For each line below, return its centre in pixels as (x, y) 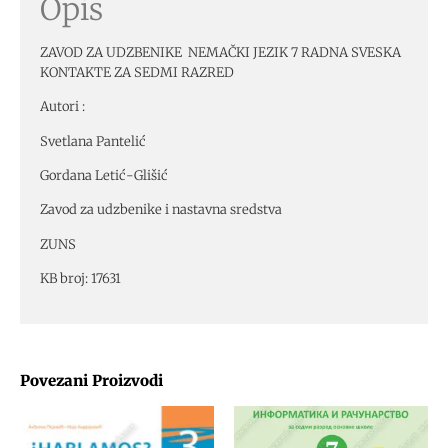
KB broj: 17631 (80, 279)
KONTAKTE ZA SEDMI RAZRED (137, 72)
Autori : (62, 107)
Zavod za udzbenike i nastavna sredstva (161, 210)
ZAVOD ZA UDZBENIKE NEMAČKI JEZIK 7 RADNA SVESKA (220, 52)
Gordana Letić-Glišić (104, 176)
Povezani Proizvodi (91, 380)
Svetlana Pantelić (93, 141)
